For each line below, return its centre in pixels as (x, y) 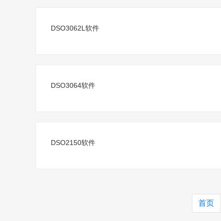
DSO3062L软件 (75, 28)
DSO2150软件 (73, 143)
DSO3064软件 (73, 85)
